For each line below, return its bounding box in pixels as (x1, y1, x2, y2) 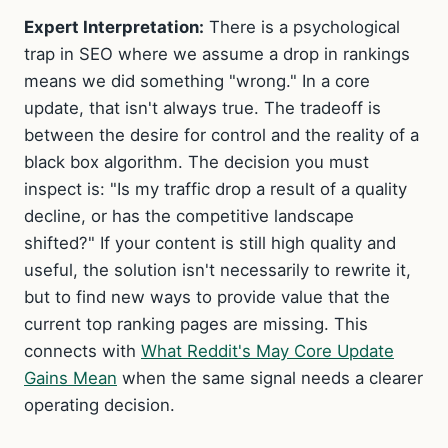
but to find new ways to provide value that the (24, 286, 390, 307)
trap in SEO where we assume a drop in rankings (24, 43, 410, 64)
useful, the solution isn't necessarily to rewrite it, (24, 259, 411, 280)
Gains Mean (24, 367, 117, 388)
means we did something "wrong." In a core (24, 70, 370, 91)
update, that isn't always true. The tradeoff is (24, 97, 381, 118)
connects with (24, 340, 141, 361)
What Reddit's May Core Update (141, 340, 394, 361)
